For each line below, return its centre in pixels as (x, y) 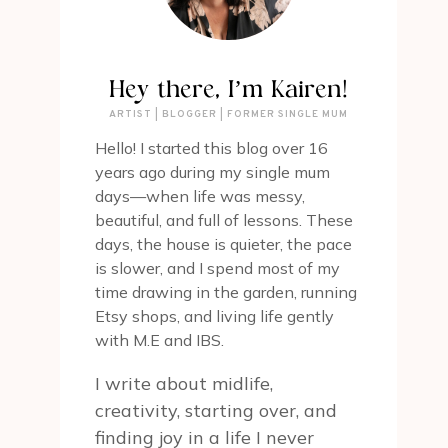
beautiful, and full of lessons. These (223, 220)
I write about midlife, (183, 384)
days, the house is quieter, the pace (223, 244)
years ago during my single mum (212, 172)
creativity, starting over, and (215, 411)
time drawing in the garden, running (225, 292)
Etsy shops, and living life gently (214, 316)
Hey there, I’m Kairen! (229, 91)
